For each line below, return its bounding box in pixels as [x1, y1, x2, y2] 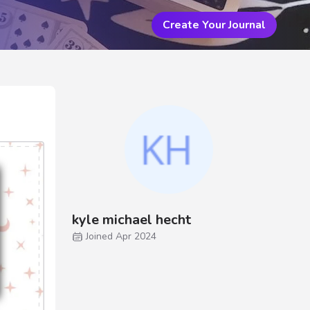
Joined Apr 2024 [86, 230, 156, 243]
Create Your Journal [163, 17, 266, 33]
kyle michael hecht [72, 210, 191, 229]
